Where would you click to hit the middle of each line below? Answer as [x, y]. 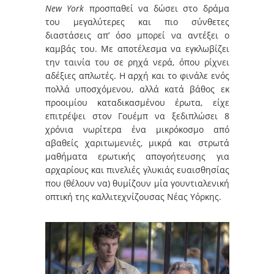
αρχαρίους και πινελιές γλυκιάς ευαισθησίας [137, 169]
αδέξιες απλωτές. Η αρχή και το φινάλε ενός [137, 75]
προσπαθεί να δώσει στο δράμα [157, 8]
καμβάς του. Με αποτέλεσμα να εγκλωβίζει [137, 48]
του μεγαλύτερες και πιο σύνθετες [137, 21]
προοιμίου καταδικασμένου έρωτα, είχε [137, 102]
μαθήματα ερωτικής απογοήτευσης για [137, 156]
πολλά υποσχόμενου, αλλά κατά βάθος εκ [137, 89]
